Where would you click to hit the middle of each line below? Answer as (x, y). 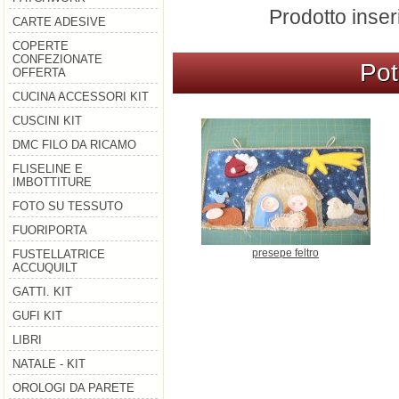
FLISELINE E (47, 169)
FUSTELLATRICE (58, 255)
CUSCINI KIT (47, 121)
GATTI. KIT (42, 292)
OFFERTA (39, 73)
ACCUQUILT (45, 268)
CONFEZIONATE (57, 60)
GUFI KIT (37, 316)
